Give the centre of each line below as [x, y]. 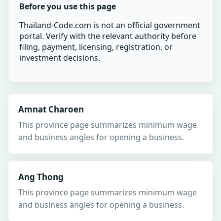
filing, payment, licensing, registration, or [96, 47]
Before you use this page [68, 6]
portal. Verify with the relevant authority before [108, 36]
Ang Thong [41, 177]
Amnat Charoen [51, 109]
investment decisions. [60, 58]
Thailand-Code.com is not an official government [110, 25]
